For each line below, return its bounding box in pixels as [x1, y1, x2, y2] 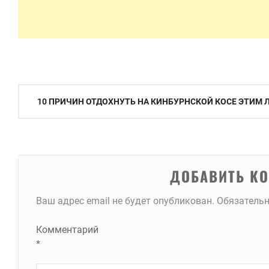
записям [17, 127, 67, 148]
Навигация [17, 83, 82, 105]
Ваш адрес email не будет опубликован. [35, 195, 214, 207]
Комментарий [35, 224, 98, 235]
